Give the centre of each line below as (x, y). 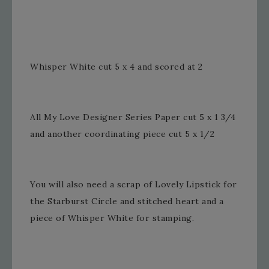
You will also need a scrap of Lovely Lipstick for (134, 185)
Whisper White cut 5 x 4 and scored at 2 (116, 67)
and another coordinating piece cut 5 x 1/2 (122, 134)
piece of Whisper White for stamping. (112, 218)
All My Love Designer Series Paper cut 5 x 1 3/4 (133, 117)
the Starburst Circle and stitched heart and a (127, 201)
